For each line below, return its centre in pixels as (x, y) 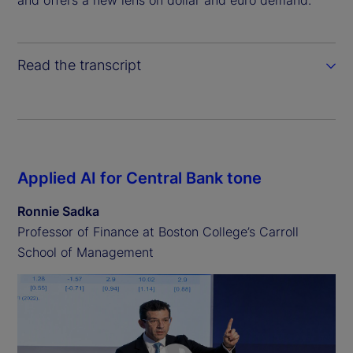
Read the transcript (79, 65)
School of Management (85, 252)
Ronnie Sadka (58, 211)
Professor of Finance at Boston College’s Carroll (158, 231)
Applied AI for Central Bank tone (139, 178)
